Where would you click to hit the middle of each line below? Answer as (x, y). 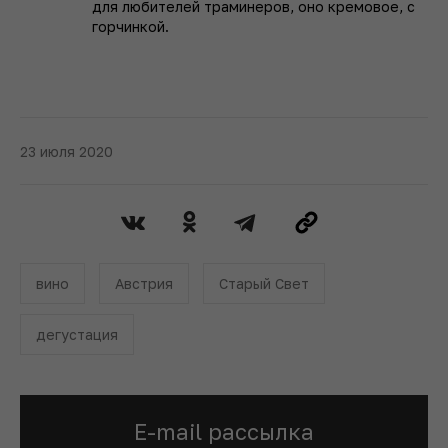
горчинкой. (130, 26)
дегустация (77, 335)
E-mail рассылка (224, 432)
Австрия (144, 283)
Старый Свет (264, 283)
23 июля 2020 (66, 151)
